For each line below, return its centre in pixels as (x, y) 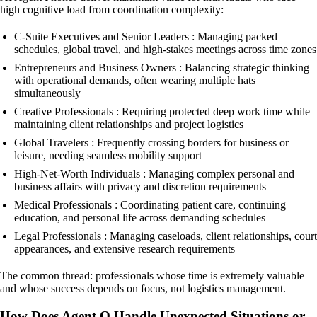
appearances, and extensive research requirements (125, 249)
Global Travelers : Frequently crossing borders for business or (151, 143)
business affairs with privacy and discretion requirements (140, 187)
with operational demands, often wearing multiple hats (135, 81)
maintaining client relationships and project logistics (129, 125)
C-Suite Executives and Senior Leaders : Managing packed (146, 37)
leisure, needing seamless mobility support (108, 156)
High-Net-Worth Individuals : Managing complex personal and (154, 174)
